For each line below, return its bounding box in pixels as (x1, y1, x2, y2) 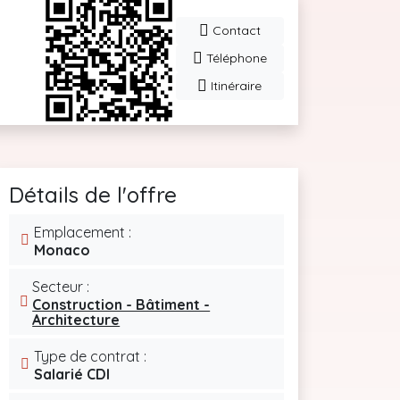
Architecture (32, 311, 121, 329)
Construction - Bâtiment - (32, 296, 211, 313)
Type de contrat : (34, 347, 146, 365)
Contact (208, 21, 261, 38)
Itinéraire (207, 77, 262, 94)
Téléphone (202, 49, 267, 66)
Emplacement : (34, 223, 131, 241)
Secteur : (32, 278, 90, 296)
